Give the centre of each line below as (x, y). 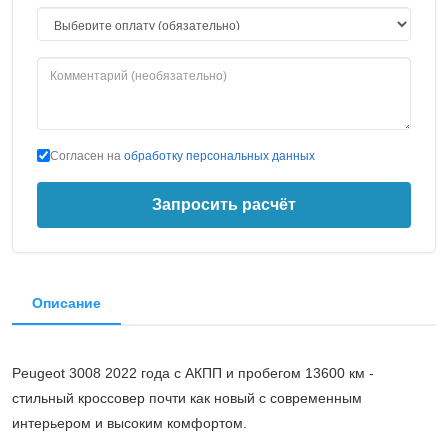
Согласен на (87, 156)
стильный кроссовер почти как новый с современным (187, 398)
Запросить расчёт (224, 204)
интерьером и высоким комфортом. (129, 423)
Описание (66, 303)
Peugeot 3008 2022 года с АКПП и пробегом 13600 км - (193, 373)
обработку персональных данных (219, 156)
